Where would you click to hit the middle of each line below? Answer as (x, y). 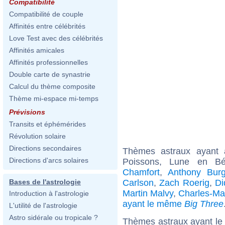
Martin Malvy (148, 193)
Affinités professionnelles (48, 62)
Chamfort (141, 172)
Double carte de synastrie (50, 74)
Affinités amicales (37, 50)
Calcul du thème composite (52, 86)
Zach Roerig (184, 183)
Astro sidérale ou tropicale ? (53, 217)
